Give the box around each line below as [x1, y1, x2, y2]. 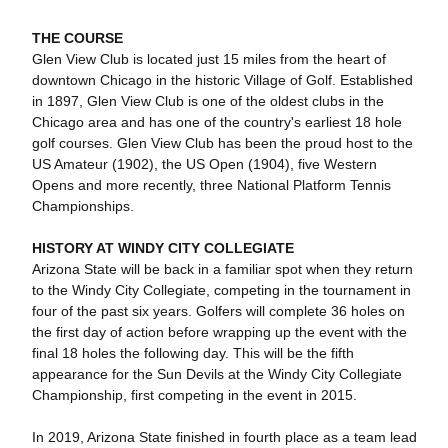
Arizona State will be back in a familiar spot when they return [31, 261, 413, 277]
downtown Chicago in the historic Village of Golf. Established [31, 72, 413, 88]
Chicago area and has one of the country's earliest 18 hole [31, 114, 402, 130]
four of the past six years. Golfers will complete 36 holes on [31, 303, 405, 319]
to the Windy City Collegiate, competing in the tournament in [31, 282, 411, 298]
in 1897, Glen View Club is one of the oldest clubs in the [31, 93, 384, 109]
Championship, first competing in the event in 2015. [31, 387, 357, 403]
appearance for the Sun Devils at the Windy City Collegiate [31, 366, 402, 382]
